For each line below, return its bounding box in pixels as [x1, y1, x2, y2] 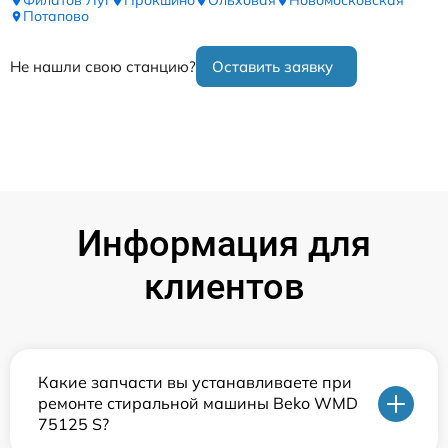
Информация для [77, 223, 371, 266]
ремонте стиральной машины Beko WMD [38, 393, 358, 414]
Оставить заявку [212, 57, 333, 77]
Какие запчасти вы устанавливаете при [38, 372, 352, 393]
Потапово [23, 7, 89, 26]
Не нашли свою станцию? [10, 57, 196, 77]
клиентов [143, 266, 305, 309]
